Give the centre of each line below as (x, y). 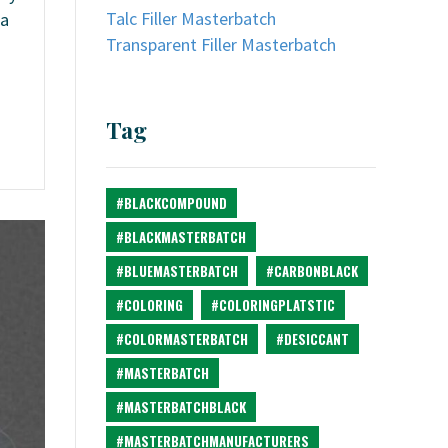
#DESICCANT (312, 339)
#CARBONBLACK (312, 271)
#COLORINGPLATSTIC (273, 305)
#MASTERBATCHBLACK (181, 407)
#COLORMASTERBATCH (182, 339)
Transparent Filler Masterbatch (221, 44)
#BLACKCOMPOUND (171, 203)
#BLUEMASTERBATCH (177, 271)
